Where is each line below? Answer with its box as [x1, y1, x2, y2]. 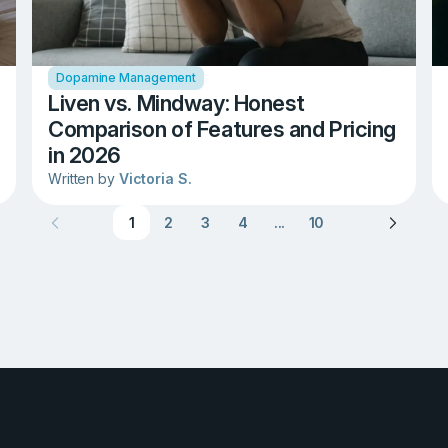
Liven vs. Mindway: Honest [48, 90, 305, 117]
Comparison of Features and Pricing [48, 116, 397, 143]
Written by [48, 170, 119, 188]
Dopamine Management [56, 70, 197, 86]
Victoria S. [118, 170, 192, 188]
